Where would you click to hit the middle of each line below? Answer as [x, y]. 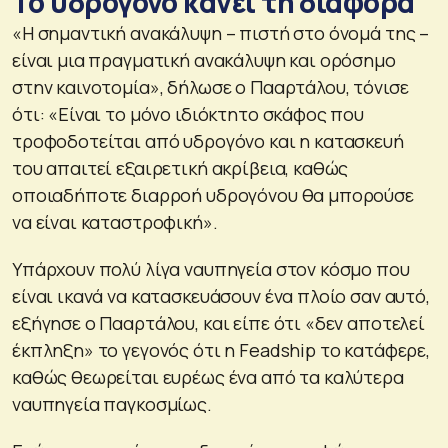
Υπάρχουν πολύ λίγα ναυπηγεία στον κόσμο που [211, 269]
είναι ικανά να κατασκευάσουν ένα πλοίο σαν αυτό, [221, 296]
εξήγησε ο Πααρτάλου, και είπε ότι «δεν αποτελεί [218, 323]
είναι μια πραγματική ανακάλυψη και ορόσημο [204, 60]
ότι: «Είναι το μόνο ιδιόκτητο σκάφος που [188, 114]
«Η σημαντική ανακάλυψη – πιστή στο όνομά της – [221, 33]
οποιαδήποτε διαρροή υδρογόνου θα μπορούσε [213, 195]
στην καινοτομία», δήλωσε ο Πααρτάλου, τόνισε [210, 87]
